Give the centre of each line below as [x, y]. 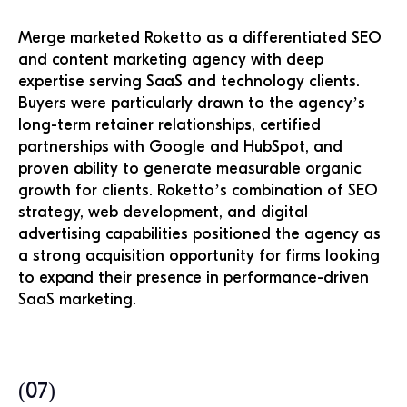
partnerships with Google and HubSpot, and [180, 147]
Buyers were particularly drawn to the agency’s [192, 103]
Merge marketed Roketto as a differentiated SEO [200, 38]
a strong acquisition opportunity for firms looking [199, 256]
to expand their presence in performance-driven [194, 278]
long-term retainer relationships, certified [169, 125]
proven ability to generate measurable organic [190, 169]
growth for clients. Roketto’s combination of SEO [198, 190]
